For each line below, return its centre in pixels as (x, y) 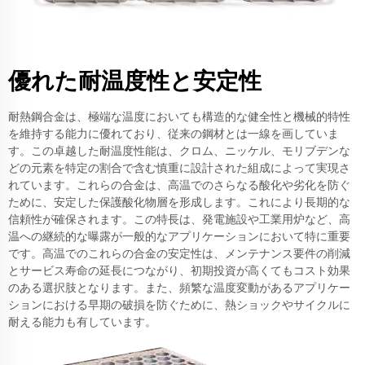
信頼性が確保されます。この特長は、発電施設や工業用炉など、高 (179, 220)
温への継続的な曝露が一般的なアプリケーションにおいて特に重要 (179, 237)
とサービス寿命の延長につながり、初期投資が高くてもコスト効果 (179, 271)
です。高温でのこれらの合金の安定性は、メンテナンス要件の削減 (179, 254)
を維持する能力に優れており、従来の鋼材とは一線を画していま (174, 134)
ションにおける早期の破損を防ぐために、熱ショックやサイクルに (179, 306)
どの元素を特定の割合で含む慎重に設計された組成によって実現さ (179, 169)
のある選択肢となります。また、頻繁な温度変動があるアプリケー (179, 288)
